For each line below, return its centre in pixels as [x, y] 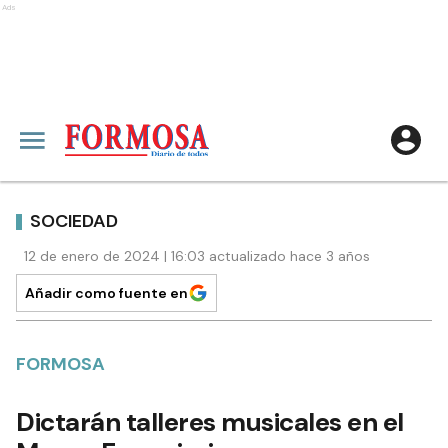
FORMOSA [60, 364]
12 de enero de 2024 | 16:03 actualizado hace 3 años [197, 256]
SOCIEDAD [74, 220]
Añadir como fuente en [106, 293]
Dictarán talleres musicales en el [210, 422]
